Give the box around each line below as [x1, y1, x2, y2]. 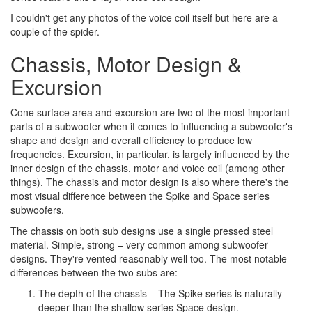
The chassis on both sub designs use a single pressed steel [10, 223, 273, 237]
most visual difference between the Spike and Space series [10, 188, 270, 203]
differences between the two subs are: [10, 265, 178, 279]
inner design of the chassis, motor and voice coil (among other [10, 160, 285, 175]
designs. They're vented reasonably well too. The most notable [10, 251, 287, 265]
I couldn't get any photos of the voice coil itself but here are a [10, 10, 278, 24]
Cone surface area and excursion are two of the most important [10, 104, 290, 119]
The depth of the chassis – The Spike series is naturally [38, 286, 282, 300]
